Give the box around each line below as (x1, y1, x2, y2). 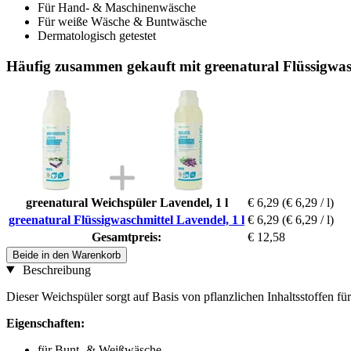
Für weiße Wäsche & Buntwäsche (38, 15, 207, 29)
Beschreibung (19, 262, 91, 277)
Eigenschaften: (6, 316, 85, 330)
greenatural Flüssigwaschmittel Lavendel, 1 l (9, 212, 244, 226)
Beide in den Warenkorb (13, 248, 121, 261)
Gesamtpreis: (92, 230, 161, 244)
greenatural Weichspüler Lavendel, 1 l (25, 195, 228, 209)
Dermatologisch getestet (38, 29, 156, 43)
